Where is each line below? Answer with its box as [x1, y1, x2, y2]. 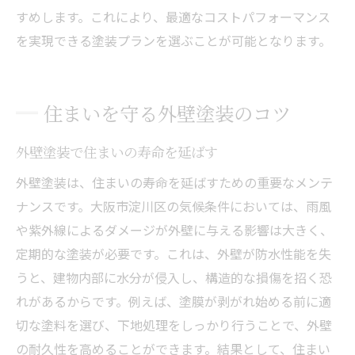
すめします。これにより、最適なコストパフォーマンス [16, 6, 330, 26]
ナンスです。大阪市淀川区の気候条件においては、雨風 [16, 196, 331, 216]
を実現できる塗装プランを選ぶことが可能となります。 [16, 30, 331, 50]
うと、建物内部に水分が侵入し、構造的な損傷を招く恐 [16, 267, 332, 287]
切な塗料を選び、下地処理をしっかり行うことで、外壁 [16, 315, 332, 334]
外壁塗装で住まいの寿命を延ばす [16, 141, 218, 162]
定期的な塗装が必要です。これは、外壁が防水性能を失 [16, 243, 331, 263]
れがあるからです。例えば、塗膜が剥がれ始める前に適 [16, 291, 331, 311]
